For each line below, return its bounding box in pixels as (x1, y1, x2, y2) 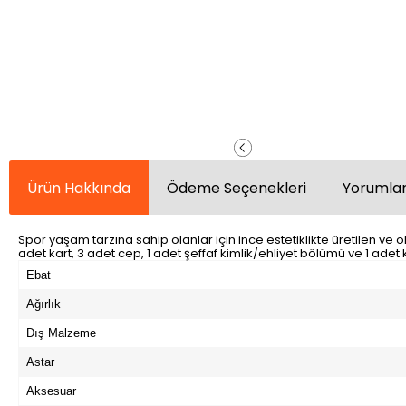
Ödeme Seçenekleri (167, 177, 306, 198)
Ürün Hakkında (27, 177, 130, 198)
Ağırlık (26, 297, 61, 312)
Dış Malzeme (26, 326, 96, 341)
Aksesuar (26, 384, 76, 399)
